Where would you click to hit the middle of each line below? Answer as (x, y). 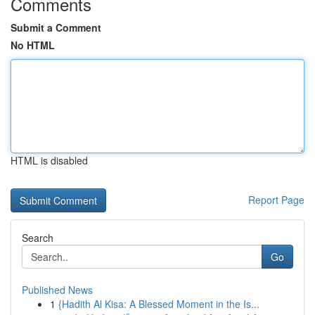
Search (38, 238)
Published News (57, 290)
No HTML (33, 45)
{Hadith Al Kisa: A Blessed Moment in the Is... (159, 304)
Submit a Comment (56, 27)
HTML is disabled (49, 160)
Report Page (276, 200)
